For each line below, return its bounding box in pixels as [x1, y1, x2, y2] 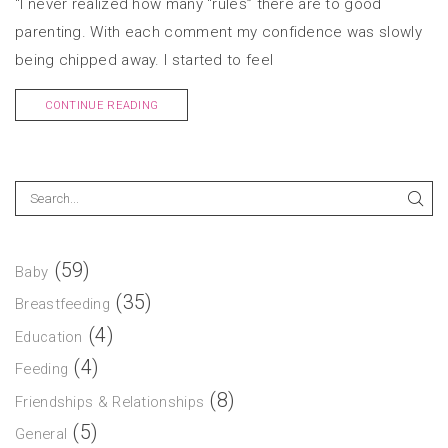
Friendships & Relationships [15, 392, 205, 411]
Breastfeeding [15, 295, 110, 314]
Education [15, 327, 83, 346]
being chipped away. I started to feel [15, 50, 274, 69]
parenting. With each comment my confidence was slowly [15, 22, 422, 41]
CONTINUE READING [44, 98, 159, 112]
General [15, 425, 68, 444]
